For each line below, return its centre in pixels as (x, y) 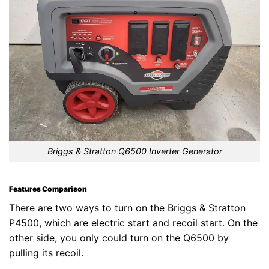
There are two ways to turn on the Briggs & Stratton (127, 207)
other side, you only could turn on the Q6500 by (119, 237)
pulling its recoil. (46, 252)
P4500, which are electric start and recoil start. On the (133, 222)
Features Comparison (48, 189)
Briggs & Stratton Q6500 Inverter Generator (134, 151)
